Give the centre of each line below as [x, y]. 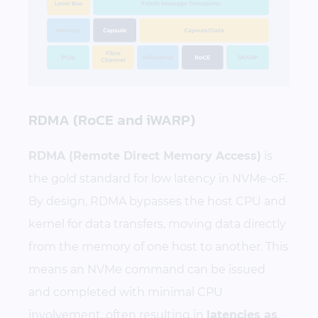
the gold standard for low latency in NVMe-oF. [158, 178]
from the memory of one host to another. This [158, 246]
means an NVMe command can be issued [147, 269]
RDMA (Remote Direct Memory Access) [145, 155]
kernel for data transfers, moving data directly [157, 224]
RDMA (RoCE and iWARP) [112, 120]
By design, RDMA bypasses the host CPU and [157, 201]
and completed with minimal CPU [126, 292]
